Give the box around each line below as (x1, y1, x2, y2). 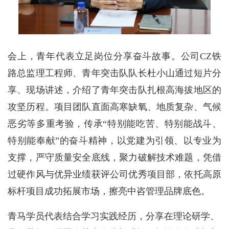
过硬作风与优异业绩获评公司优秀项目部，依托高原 (8, 169, 221, 179)
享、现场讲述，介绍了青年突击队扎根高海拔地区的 (8, 84, 221, 95)
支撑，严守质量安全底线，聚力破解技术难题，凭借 (8, 152, 221, 163)
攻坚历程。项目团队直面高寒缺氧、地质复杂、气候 (8, 101, 221, 112)
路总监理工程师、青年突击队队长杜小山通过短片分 (8, 67, 221, 78)
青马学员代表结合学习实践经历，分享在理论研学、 (8, 211, 219, 221)
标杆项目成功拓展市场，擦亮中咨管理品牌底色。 (8, 186, 210, 196)
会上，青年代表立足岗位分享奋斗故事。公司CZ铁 (8, 51, 221, 61)
